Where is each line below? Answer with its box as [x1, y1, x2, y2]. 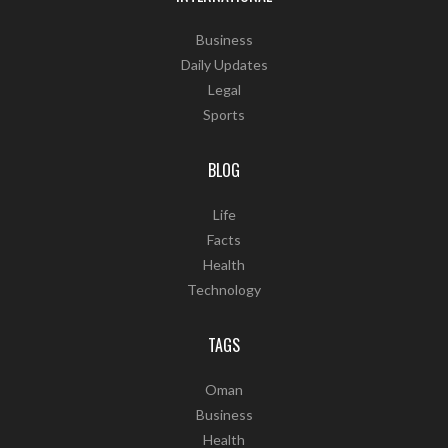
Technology [187, 281, 261, 299]
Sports [203, 106, 245, 124]
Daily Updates [180, 56, 268, 74]
